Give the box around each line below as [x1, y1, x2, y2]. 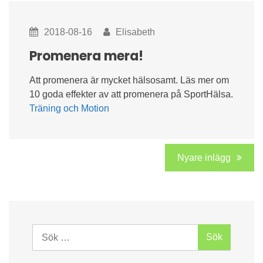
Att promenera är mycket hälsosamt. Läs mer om [29, 75, 229, 85]
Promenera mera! [29, 47, 143, 65]
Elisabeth [116, 27, 155, 37]
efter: [32, 240, 55, 250]
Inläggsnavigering [13, 141, 149, 161]
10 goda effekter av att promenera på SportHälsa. [29, 89, 233, 99]
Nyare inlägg [177, 153, 231, 163]
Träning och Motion [29, 103, 109, 113]
